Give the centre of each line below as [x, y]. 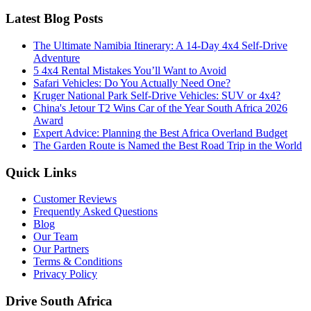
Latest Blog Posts [54, 19]
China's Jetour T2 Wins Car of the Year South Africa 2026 [160, 108]
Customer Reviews [75, 199]
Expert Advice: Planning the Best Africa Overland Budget [160, 133]
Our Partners [61, 249]
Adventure [57, 58]
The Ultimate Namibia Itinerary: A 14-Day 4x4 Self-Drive [160, 46]
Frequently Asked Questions [95, 212]
